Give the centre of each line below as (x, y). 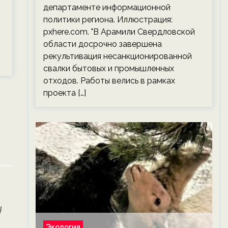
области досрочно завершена (102, 44)
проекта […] (64, 93)
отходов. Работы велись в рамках (109, 81)
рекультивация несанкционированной (117, 56)
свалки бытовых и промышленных (108, 68)
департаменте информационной (107, 7)
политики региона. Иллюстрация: (108, 20)
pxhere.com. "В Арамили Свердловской (119, 32)
